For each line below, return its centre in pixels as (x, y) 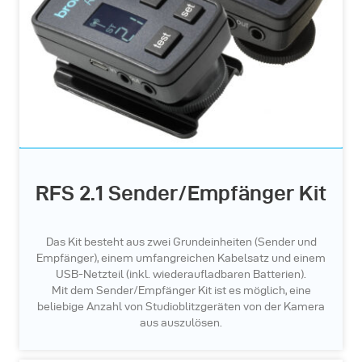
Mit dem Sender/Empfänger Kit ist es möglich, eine (181, 291)
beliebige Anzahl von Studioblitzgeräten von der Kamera (181, 307)
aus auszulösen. (181, 323)
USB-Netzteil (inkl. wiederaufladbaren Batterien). (181, 275)
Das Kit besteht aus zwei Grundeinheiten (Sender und (181, 242)
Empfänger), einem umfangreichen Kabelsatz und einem (181, 259)
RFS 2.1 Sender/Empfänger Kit (181, 194)
